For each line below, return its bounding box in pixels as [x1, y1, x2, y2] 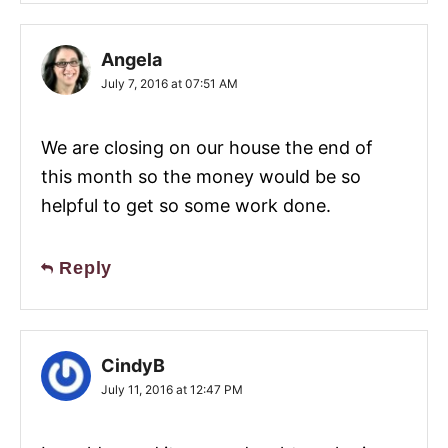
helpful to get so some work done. [41, 195, 331, 217]
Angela [101, 49, 162, 71]
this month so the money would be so [41, 166, 361, 188]
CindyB [101, 355, 165, 377]
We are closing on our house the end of [41, 137, 373, 159]
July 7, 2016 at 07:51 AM [101, 76, 238, 92]
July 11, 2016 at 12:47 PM [101, 382, 243, 398]
